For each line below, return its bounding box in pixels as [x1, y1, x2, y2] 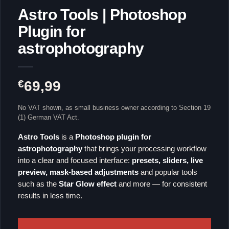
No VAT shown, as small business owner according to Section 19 [18, 103, 211, 111]
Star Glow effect [59, 179, 117, 188]
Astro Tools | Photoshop [18, 6, 187, 24]
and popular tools [139, 168, 197, 176]
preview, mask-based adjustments [18, 168, 139, 176]
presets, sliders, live [132, 156, 203, 165]
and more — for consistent [117, 179, 207, 188]
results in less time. [18, 191, 82, 200]
